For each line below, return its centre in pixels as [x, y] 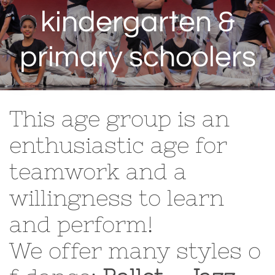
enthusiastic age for [118, 145]
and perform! [81, 224]
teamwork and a [98, 172]
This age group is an [119, 119]
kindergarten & [137, 22]
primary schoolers [137, 57]
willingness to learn [117, 198]
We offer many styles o [135, 251]
